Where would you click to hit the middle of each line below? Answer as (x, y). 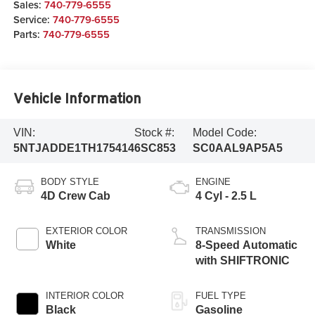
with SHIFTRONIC (243, 261)
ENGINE (213, 182)
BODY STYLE (70, 182)
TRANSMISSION (231, 231)
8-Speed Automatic (246, 245)
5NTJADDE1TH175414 (73, 148)
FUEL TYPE (221, 296)
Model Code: (225, 133)
